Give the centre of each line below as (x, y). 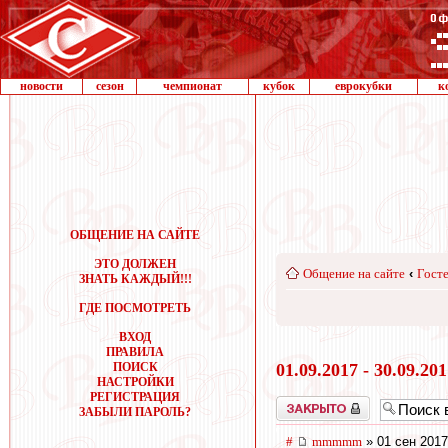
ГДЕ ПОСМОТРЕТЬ (135, 308)
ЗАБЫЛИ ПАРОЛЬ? (135, 412)
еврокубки (363, 86)
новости (41, 86)
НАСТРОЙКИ (135, 382)
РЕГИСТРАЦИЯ (135, 397)
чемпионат (192, 86)
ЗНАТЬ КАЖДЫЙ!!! (135, 279)
